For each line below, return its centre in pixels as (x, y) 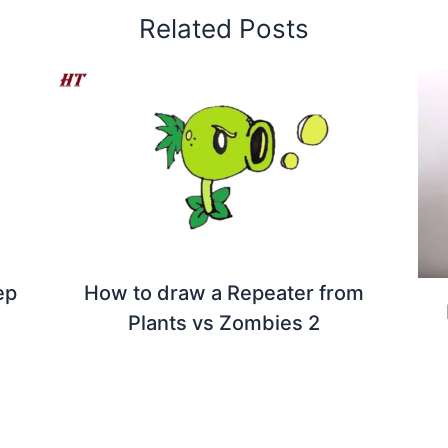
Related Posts (224, 28)
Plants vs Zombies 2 (223, 322)
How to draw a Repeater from (223, 292)
